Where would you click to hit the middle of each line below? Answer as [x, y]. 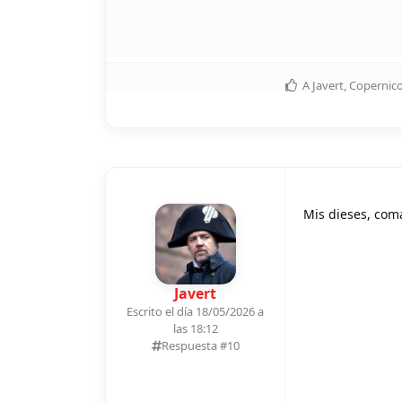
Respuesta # [194, 345]
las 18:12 [195, 328]
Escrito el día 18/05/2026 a [195, 311]
